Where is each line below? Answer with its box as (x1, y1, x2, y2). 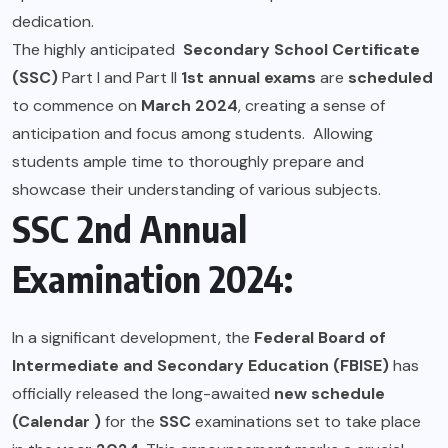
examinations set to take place (195, 410, 421, 432)
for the (101, 410, 159, 432)
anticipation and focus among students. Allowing (12, 122, 373, 144)
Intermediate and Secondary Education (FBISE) (12, 354, 389, 376)
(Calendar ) (12, 410, 101, 432)
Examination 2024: (12, 255, 293, 301)
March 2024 (141, 94, 238, 116)
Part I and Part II (58, 66, 181, 88)
